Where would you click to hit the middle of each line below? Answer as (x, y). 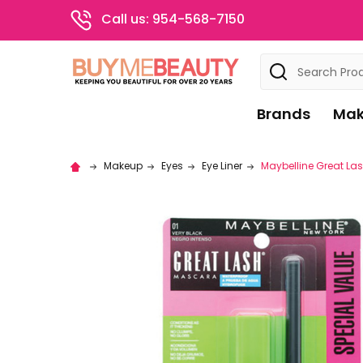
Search (283, 63)
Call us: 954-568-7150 (173, 19)
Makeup (123, 166)
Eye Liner (222, 166)
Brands (283, 114)
